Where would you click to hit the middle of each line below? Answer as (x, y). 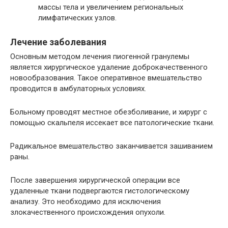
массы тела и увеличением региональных (111, 7)
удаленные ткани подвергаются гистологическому (100, 191)
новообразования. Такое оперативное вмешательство (106, 78)
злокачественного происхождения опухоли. (88, 212)
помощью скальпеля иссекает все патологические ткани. (112, 122)
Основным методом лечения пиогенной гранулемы (100, 56)
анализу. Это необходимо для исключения (85, 201)
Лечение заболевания (58, 42)
